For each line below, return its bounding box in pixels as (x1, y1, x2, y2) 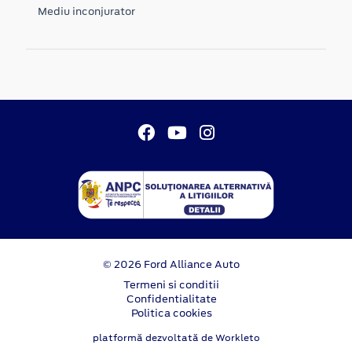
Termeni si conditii (123, 277, 219, 292)
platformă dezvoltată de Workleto (92, 331, 260, 344)
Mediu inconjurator (38, 3, 135, 19)
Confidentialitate (126, 291, 217, 306)
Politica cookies (130, 305, 212, 321)
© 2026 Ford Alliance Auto (103, 256, 240, 272)
